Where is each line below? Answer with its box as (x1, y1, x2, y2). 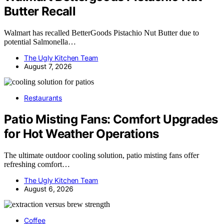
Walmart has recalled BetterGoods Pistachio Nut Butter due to (4, 28, 199, 37)
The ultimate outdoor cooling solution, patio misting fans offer (4, 151, 199, 160)
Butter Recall (4, 4, 76, 19)
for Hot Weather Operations (4, 126, 159, 141)
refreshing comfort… (4, 160, 70, 169)
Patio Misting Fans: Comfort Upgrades (4, 112, 218, 127)
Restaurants (24, 93, 62, 102)
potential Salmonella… (4, 37, 76, 46)
